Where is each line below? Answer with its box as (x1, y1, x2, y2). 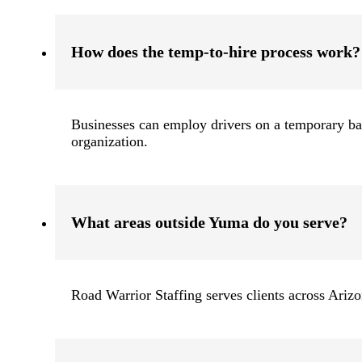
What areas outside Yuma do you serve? (71, 213, 347, 231)
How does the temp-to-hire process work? (71, 42, 360, 61)
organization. (71, 133, 148, 149)
